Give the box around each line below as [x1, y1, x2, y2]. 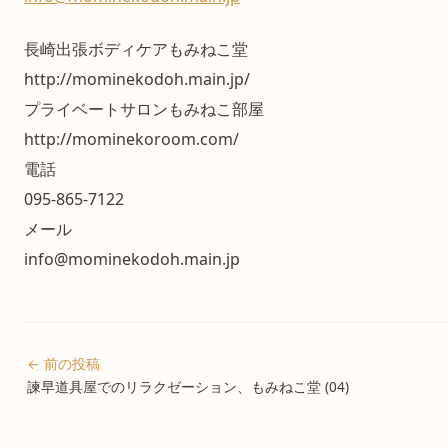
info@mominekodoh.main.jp [24, 247, 240, 270]
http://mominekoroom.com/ [24, 127, 239, 150]
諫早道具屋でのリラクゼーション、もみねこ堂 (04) [26, 376, 349, 396]
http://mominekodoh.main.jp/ [24, 67, 250, 90]
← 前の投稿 [26, 353, 100, 373]
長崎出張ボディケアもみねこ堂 [24, 37, 248, 60]
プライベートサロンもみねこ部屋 [24, 97, 264, 120]
